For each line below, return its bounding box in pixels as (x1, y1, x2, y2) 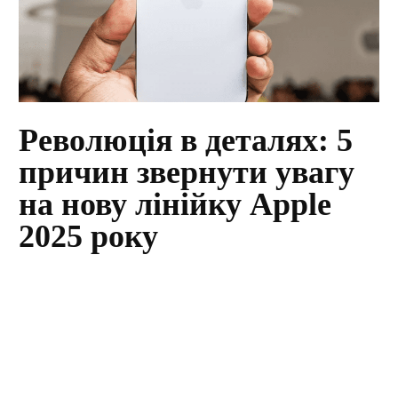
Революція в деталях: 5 (19, 123, 354, 159)
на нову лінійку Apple (19, 187, 332, 223)
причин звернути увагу (19, 155, 355, 191)
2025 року (19, 219, 159, 255)
